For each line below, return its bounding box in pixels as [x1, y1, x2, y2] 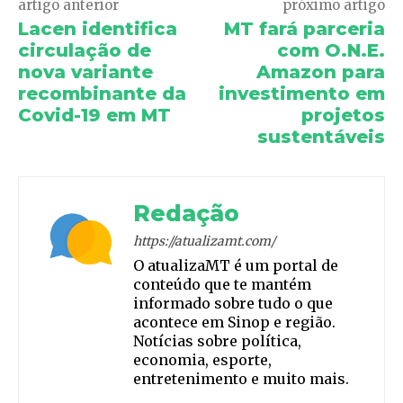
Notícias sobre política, [133, 332, 301, 351]
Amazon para [255, 61, 385, 84]
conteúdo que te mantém [133, 275, 311, 294]
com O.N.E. [276, 40, 385, 62]
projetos [300, 104, 385, 127]
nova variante [18, 61, 153, 84]
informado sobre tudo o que [133, 294, 333, 313]
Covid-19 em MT [18, 104, 171, 127]
